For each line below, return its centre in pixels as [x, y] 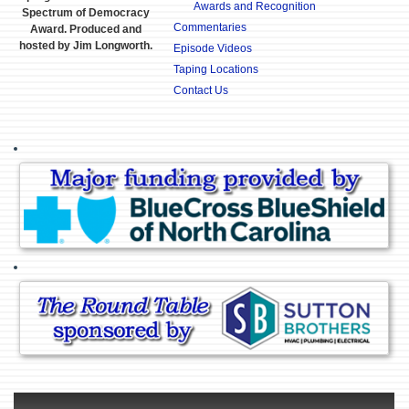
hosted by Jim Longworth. [86, 46]
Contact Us [200, 90]
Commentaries [210, 27]
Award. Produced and [86, 30]
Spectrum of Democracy [86, 13]
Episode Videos [212, 48]
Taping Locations [215, 69]
